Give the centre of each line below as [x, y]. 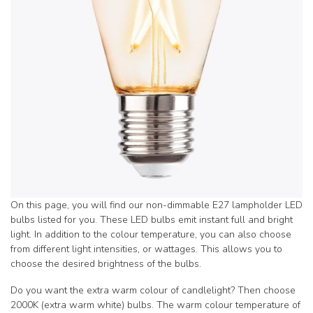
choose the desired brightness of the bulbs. [106, 263]
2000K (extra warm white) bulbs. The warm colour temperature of [155, 305]
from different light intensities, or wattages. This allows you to [146, 249]
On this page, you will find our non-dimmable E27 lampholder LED [156, 205]
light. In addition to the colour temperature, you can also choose [151, 234]
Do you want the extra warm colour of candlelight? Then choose [153, 290]
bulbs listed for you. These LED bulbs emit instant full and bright [152, 219]
